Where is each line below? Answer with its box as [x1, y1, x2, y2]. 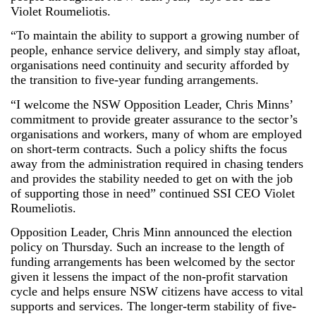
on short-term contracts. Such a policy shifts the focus [11, 141, 287, 156]
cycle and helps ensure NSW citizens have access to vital [11, 284, 303, 298]
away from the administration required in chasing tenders [11, 156, 303, 171]
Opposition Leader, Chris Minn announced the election [11, 225, 292, 239]
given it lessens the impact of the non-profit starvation [11, 269, 288, 284]
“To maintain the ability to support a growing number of [11, 28, 299, 42]
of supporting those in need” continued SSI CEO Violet [11, 186, 295, 200]
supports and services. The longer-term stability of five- [11, 299, 296, 313]
